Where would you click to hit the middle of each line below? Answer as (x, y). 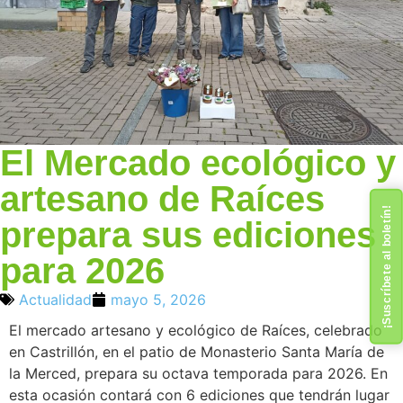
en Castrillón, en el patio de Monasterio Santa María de (197, 352)
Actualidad (55, 300)
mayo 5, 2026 (158, 300)
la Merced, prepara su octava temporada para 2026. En (198, 374)
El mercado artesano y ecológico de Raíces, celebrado (196, 331)
